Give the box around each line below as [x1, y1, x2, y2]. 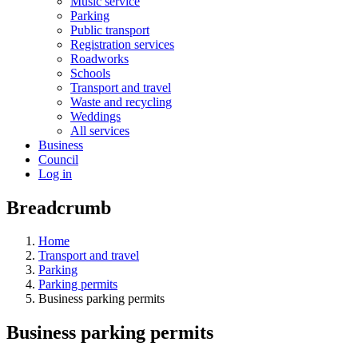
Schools [70, 66, 110, 80]
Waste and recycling [70, 94, 172, 109]
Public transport [70, 22, 149, 37]
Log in [38, 166, 72, 181]
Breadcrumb [6, 197, 111, 218]
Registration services [70, 37, 174, 51]
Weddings [70, 109, 121, 123]
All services [70, 123, 129, 137]
